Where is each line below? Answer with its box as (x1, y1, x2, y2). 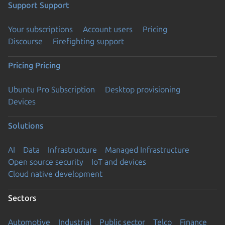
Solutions (8, 121, 43, 130)
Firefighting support (53, 36, 124, 46)
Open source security (8, 157, 83, 166)
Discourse (8, 36, 43, 46)
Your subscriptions (8, 24, 73, 34)
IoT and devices (91, 157, 146, 166)
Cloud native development (8, 169, 102, 178)
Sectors (8, 193, 36, 202)
